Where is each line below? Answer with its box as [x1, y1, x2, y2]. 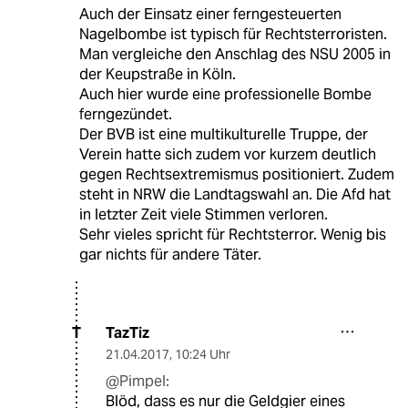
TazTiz [106, 322, 149, 342]
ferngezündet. [78, 104, 172, 124]
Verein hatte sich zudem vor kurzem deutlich [78, 144, 376, 164]
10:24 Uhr [175, 345, 230, 362]
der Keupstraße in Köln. [78, 64, 236, 84]
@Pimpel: [106, 371, 169, 391]
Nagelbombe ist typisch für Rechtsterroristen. [78, 24, 387, 44]
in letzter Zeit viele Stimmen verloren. [78, 204, 328, 224]
